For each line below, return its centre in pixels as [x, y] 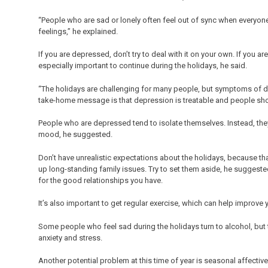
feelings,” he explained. [78, 31]
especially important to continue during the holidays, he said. [143, 66]
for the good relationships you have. [100, 180]
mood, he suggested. [75, 135]
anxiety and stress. [70, 237]
